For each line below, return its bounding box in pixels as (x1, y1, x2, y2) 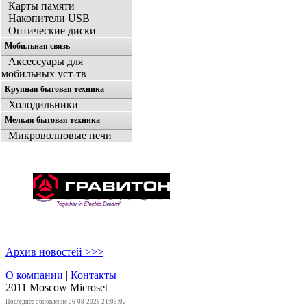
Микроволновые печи (8, 130, 112, 142)
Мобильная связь (5, 41, 70, 51)
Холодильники (8, 99, 78, 111)
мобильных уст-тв (1, 68, 86, 80)
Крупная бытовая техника (5, 84, 104, 95)
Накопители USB (8, 12, 90, 25)
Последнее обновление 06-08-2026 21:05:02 (5, 298, 126, 306)
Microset (70, 282, 108, 294)
